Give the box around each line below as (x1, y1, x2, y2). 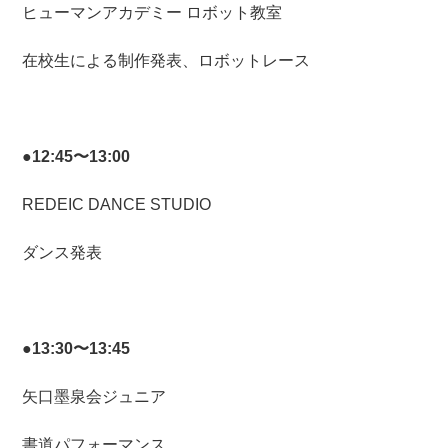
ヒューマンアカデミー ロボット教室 (22, 4, 283, 22)
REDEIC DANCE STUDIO (22, 196, 212, 214)
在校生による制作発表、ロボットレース (22, 52, 311, 70)
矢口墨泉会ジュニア (22, 388, 167, 406)
